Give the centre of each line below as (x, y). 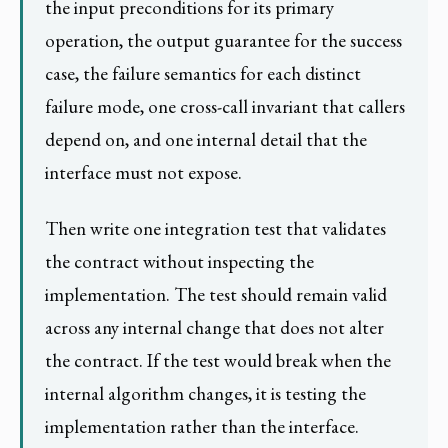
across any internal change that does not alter (215, 327)
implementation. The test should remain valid (216, 294)
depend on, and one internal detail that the (206, 140)
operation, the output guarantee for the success (224, 41)
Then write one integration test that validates (216, 228)
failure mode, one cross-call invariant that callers (225, 107)
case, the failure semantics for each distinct (203, 74)
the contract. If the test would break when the (218, 360)
